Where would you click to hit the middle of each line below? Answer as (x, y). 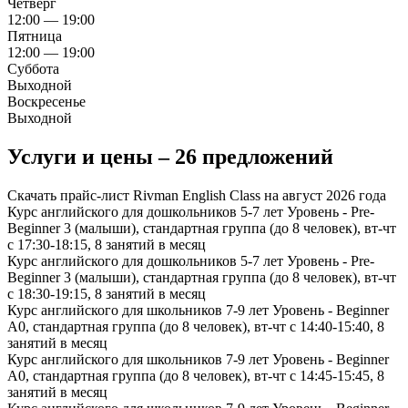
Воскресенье (46, 102)
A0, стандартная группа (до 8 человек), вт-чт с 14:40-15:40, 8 (196, 327)
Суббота (33, 69)
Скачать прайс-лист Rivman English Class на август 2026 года (197, 196)
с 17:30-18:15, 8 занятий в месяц (107, 245)
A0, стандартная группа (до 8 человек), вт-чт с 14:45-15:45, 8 (196, 376)
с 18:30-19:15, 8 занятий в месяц (107, 294)
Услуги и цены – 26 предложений (170, 157)
